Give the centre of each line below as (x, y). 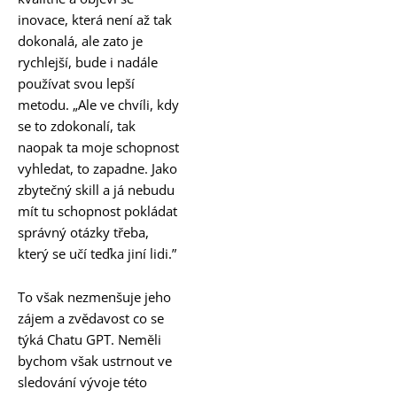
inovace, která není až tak (95, 19)
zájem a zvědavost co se (91, 319)
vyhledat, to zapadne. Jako (97, 168)
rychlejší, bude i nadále (88, 62)
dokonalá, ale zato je (80, 40)
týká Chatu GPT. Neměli (90, 340)
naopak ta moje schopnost (98, 147)
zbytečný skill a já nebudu (96, 189)
